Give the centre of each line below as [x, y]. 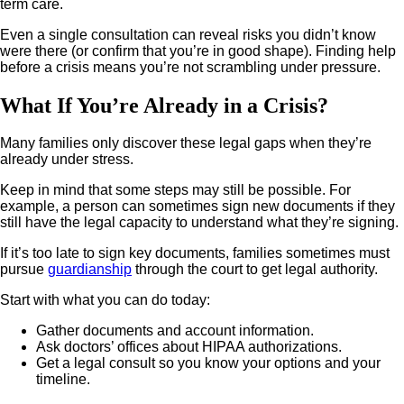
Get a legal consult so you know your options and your [208, 363]
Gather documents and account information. [175, 331]
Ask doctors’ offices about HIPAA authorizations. [189, 347]
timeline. [63, 380]
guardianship [90, 270]
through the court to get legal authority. [255, 270]
